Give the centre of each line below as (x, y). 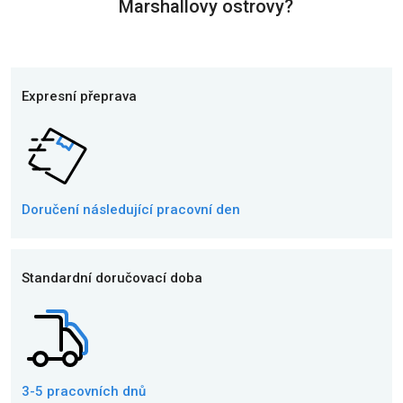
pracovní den (197, 210)
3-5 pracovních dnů (84, 391)
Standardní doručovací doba (112, 278)
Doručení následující (87, 210)
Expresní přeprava (79, 96)
